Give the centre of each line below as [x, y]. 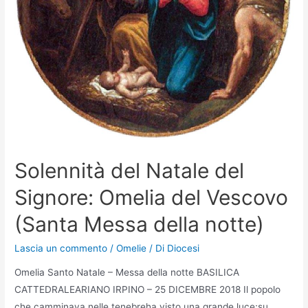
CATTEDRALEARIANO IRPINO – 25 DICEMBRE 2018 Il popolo [148, 290]
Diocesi [184, 248]
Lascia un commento [61, 248]
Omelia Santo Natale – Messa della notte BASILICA [127, 273]
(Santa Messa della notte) [140, 224]
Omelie [132, 248]
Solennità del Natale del [130, 170]
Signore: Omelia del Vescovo [152, 197]
